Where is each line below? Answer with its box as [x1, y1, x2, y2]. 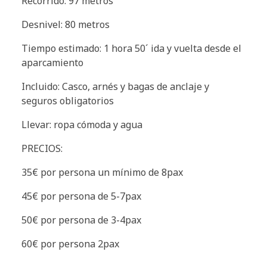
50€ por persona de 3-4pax [21, 213, 141, 226]
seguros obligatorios [21, 94, 114, 107]
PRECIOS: [21, 141, 63, 155]
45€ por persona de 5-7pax [21, 189, 141, 203]
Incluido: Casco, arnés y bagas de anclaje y [21, 79, 209, 93]
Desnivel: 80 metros [21, 17, 114, 31]
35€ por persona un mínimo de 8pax [21, 165, 183, 179]
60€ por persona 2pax [21, 237, 119, 250]
